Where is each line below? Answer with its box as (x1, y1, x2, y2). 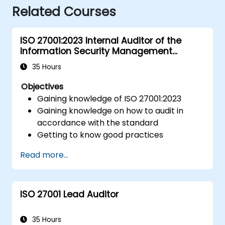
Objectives (21, 80, 64, 92)
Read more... (20, 149, 68, 161)
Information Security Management (20, 45, 172, 57)
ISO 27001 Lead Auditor (20, 188, 119, 200)
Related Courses (12, 3, 116, 21)
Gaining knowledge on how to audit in (37, 104, 184, 117)
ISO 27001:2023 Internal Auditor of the (20, 34, 181, 47)
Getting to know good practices (37, 129, 164, 141)
